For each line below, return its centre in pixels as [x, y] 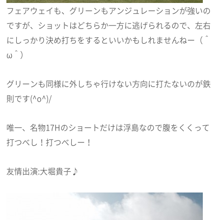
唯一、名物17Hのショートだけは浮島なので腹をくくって [108, 127]
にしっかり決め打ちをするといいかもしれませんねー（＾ [109, 40]
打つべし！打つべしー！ [50, 142]
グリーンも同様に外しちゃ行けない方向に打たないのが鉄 [109, 84]
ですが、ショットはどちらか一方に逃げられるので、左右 [109, 25]
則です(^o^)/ [29, 98]
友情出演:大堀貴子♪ [43, 171]
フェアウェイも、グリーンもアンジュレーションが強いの [109, 11]
